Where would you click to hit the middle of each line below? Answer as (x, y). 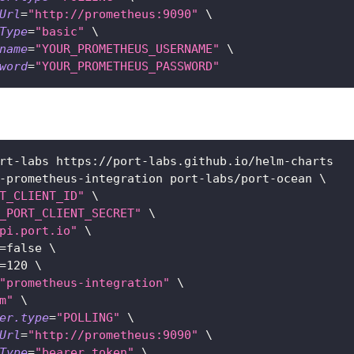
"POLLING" (88, 318)
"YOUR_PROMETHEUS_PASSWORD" (127, 67)
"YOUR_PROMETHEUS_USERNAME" (127, 49)
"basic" (60, 32)
